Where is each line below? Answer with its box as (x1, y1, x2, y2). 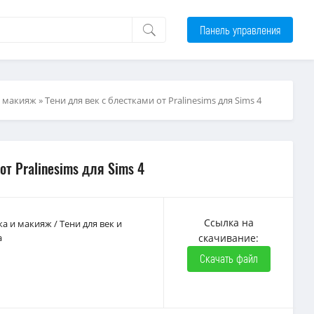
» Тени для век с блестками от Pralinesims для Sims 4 (36, 94, 261, 107)
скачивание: (198, 231, 259, 245)
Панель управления (200, 22, 280, 36)
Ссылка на (203, 216, 254, 229)
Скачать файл (199, 252, 258, 265)
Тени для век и (60, 217, 122, 230)
